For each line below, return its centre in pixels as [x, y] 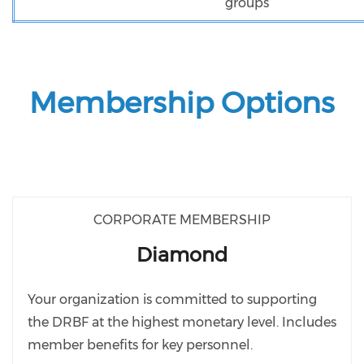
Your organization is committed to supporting [172, 299]
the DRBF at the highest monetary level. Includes [182, 322]
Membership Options [182, 102]
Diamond [182, 255]
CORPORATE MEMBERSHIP [182, 220]
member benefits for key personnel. [140, 345]
